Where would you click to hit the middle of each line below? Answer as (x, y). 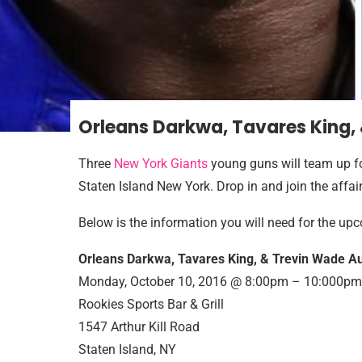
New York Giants (161, 164)
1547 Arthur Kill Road (139, 327)
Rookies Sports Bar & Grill (151, 305)
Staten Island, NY (127, 350)
